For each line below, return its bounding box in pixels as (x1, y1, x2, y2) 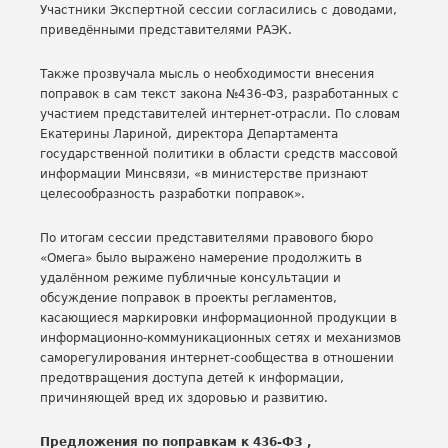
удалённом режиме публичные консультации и (40, 271, 341, 285)
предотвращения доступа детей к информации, (40, 371, 344, 385)
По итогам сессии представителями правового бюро (40, 231, 373, 245)
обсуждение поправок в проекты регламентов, (40, 291, 337, 305)
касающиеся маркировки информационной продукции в (40, 311, 397, 325)
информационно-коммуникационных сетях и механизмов (40, 331, 401, 345)
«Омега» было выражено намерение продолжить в (40, 251, 362, 265)
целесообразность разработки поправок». (40, 187, 305, 201)
